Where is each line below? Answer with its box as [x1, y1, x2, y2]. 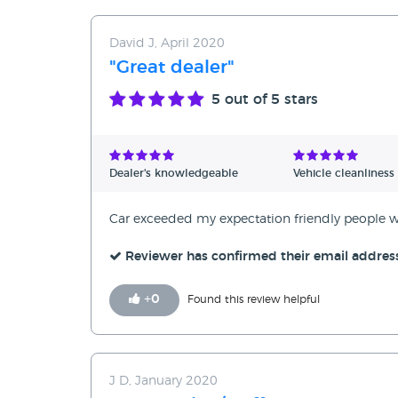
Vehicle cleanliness [293, 168, 394, 179]
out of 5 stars [220, 92, 318, 107]
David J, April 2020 [109, 37, 225, 51]
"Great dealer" [109, 59, 235, 77]
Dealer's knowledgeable [109, 168, 238, 179]
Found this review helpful [187, 294, 320, 306]
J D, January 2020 [109, 375, 218, 388]
